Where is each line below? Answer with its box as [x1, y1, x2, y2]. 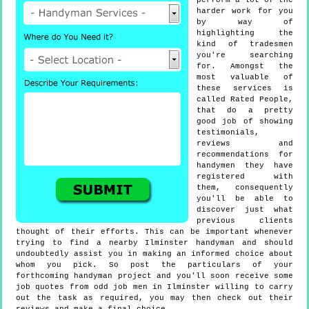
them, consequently [197, 183, 293, 192]
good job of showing [197, 117, 293, 126]
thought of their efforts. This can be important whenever [16, 228, 293, 237]
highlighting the [197, 29, 293, 38]
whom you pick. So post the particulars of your [16, 261, 293, 270]
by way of [197, 18, 293, 27]
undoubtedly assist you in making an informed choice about [16, 250, 293, 259]
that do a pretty [197, 106, 293, 115]
